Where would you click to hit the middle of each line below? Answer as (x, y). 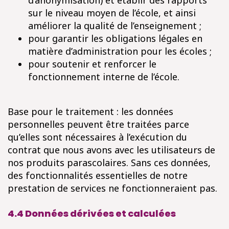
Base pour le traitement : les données (90, 111)
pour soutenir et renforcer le (92, 64)
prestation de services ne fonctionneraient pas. (112, 188)
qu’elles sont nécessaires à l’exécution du (97, 137)
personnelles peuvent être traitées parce (98, 124)
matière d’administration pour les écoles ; (120, 51)
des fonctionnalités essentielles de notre (98, 175)
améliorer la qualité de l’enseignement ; (115, 26)
